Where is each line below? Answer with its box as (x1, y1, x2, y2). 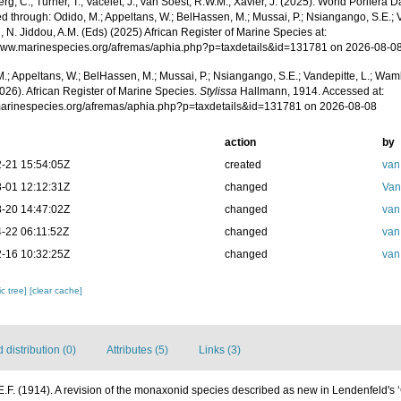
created (224, 158, 261, 172)
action (224, 136, 256, 149)
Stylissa (200, 85, 238, 98)
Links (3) (199, 344, 241, 357)
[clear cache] (30, 286, 83, 296)
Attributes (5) (107, 344, 168, 357)
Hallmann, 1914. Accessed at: (237, 85, 385, 98)
